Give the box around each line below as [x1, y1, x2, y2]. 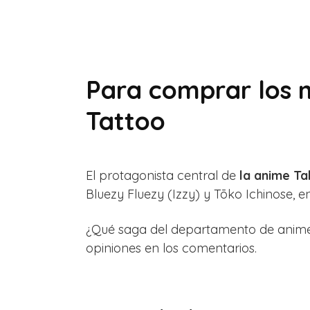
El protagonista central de [86, 167, 239, 184]
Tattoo [86, 105, 165, 137]
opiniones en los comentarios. [86, 240, 257, 257]
